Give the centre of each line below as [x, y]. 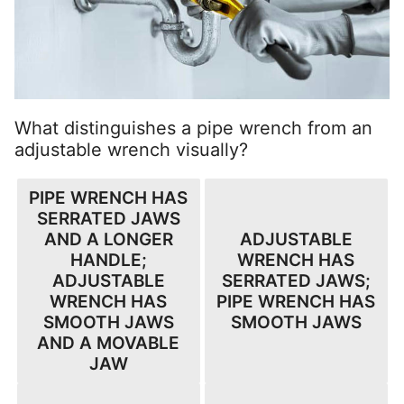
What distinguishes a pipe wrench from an [193, 128]
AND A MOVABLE [108, 343]
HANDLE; [108, 260]
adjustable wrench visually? [131, 149]
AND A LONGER [108, 239]
